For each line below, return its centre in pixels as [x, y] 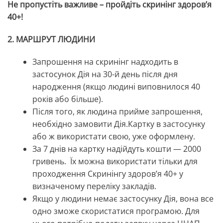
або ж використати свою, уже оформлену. [115, 137]
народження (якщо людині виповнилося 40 [116, 87]
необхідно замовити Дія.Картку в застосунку [119, 124]
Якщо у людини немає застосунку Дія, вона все [123, 199]
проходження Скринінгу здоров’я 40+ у [108, 174]
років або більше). [68, 99]
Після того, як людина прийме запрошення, [117, 112]
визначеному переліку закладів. [95, 186]
